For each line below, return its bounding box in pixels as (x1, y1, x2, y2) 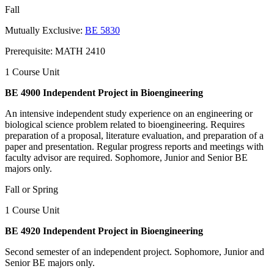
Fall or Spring (5, 183, 58, 194)
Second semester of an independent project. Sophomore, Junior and (5, 246, 264, 257)
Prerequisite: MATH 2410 (5, 45, 105, 56)
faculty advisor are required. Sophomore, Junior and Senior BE (5, 152, 248, 163)
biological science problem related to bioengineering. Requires (5, 119, 245, 130)
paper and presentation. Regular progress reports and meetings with (5, 141, 264, 152)
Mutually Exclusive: (5, 24, 85, 35)
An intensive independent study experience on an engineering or (5, 108, 253, 119)
